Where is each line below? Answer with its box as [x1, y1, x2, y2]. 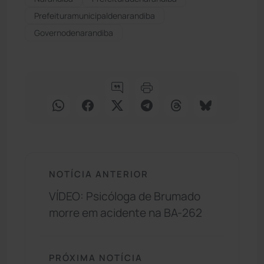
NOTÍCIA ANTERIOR [49, 167, 148, 180]
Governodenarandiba [34, 27, 113, 38]
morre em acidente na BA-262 [49, 205, 202, 221]
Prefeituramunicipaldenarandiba [34, 9, 155, 21]
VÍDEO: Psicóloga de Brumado [49, 189, 200, 204]
